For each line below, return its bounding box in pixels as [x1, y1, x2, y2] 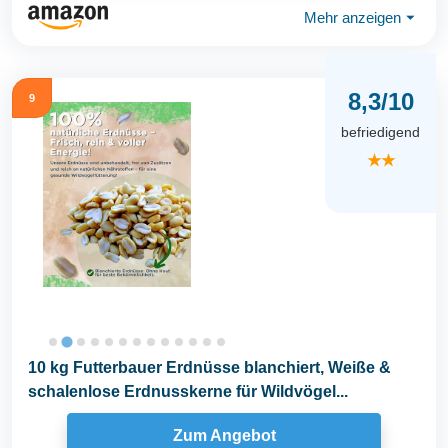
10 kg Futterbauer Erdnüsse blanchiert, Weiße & [28, 359, 391, 376]
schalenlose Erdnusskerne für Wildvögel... [28, 383, 348, 400]
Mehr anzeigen [304, 8, 401, 26]
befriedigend [341, 124, 420, 141]
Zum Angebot [172, 426, 276, 444]
